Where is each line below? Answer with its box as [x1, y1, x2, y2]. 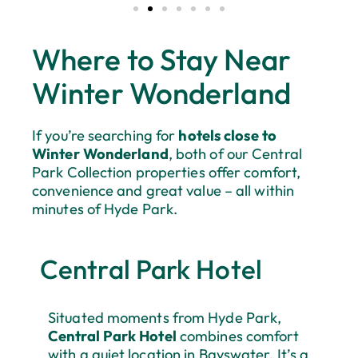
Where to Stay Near [32, 41, 291, 79]
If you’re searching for [32, 126, 179, 145]
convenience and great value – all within [32, 181, 295, 201]
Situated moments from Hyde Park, [48, 308, 282, 328]
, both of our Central [168, 145, 302, 164]
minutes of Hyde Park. [32, 200, 178, 219]
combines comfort [176, 327, 300, 346]
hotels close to [178, 126, 276, 145]
